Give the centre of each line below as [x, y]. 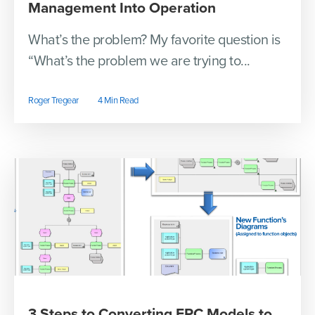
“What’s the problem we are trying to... [139, 62]
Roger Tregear [53, 101]
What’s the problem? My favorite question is [154, 40]
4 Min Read [118, 101]
